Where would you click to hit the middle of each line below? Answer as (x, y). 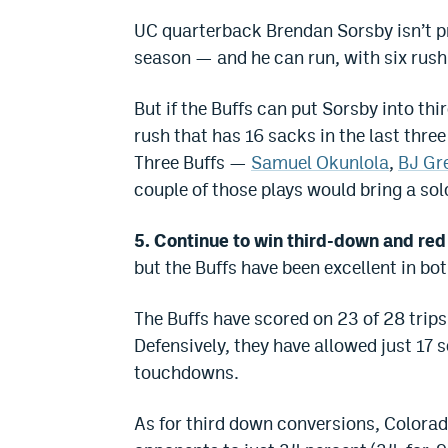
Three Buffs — (192, 163)
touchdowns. (186, 373)
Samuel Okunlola (320, 163)
